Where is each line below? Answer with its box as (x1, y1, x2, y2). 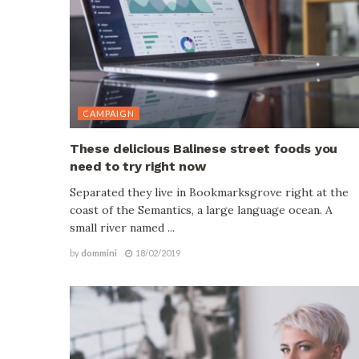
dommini (81, 248, 117, 259)
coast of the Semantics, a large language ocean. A (70, 203, 333, 218)
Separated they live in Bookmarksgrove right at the (70, 185, 349, 200)
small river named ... (70, 220, 175, 236)
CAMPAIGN (83, 108, 135, 119)
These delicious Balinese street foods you (70, 141, 337, 157)
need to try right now (70, 159, 206, 175)
